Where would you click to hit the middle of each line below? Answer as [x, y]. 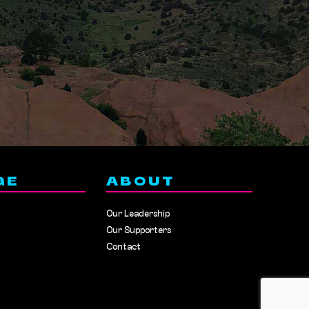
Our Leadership [138, 214]
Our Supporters [138, 231]
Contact [123, 247]
